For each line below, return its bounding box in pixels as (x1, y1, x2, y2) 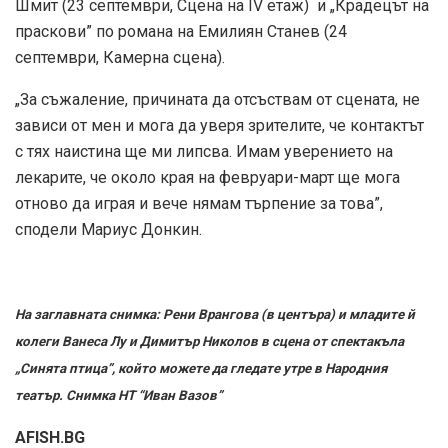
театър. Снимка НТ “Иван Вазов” (15, 387, 222, 403)
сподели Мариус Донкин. (15, 219, 202, 239)
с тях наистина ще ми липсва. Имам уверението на (15, 141, 393, 161)
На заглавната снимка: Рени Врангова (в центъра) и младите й (15, 306, 415, 322)
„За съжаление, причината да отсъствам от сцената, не (15, 89, 420, 109)
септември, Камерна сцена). (15, 47, 225, 67)
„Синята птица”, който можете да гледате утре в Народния (15, 360, 387, 376)
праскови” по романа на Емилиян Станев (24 (15, 21, 347, 41)
